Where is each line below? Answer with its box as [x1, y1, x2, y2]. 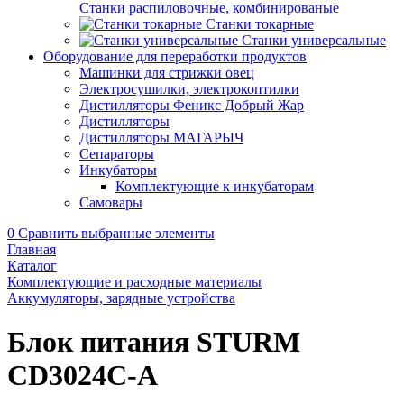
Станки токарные [206, 16, 314, 32]
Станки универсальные [242, 32, 386, 48]
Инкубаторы [79, 162, 157, 178]
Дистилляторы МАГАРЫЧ [79, 130, 243, 145]
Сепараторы [79, 146, 154, 161]
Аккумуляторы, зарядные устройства [7, 290, 235, 306]
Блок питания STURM [7, 326, 300, 359]
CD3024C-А [7, 359, 158, 392]
